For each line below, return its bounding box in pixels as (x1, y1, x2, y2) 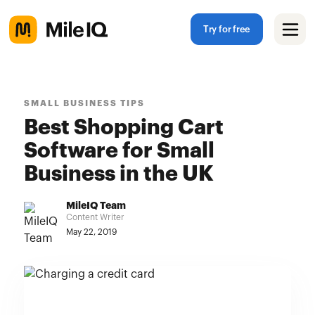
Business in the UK (23, 164, 214, 185)
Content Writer (65, 213, 124, 221)
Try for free (202, 25, 251, 34)
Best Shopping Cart (23, 117, 224, 139)
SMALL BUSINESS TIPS (23, 99, 145, 108)
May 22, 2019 (65, 228, 117, 236)
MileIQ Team (65, 201, 126, 211)
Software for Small (23, 141, 214, 162)
